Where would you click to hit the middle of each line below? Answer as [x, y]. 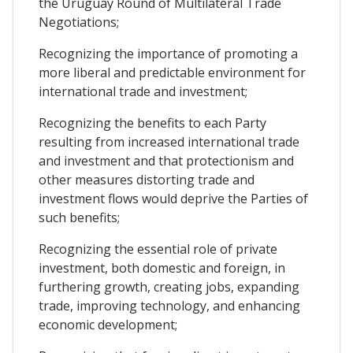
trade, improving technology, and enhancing [169, 306]
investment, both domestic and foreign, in [162, 268]
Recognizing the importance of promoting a [168, 54]
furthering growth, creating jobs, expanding [169, 287]
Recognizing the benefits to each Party [152, 123]
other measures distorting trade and [147, 180]
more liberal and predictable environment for [172, 73]
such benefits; [79, 218]
